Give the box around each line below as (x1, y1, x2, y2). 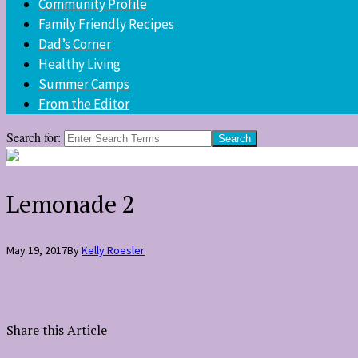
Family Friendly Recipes (38, 15, 174, 33)
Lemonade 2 (6, 187, 135, 220)
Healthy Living (38, 55, 121, 73)
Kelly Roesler (82, 242, 145, 257)
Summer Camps (38, 75, 129, 93)
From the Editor (38, 95, 129, 113)
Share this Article (6, 321, 107, 340)
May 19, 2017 (6, 242, 67, 257)
